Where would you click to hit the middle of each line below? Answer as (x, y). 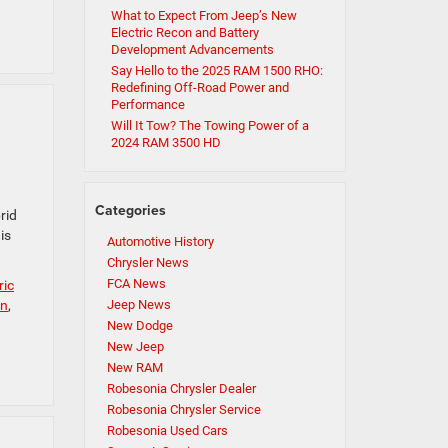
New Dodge (139, 326)
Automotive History (160, 242)
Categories (130, 210)
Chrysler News (147, 263)
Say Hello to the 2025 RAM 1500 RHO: (216, 71)
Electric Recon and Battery (184, 33)
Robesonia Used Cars (167, 431)
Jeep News (138, 305)
